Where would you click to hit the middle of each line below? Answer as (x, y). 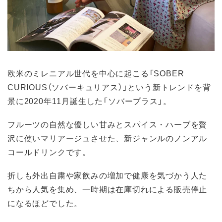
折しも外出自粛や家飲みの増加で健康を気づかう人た (108, 175)
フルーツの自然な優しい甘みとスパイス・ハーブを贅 (108, 124)
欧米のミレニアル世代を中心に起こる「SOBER (96, 73)
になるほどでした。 (45, 202)
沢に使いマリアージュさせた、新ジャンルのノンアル (108, 138)
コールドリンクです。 (49, 151)
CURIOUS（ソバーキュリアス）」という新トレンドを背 (109, 86)
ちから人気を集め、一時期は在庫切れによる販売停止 (108, 189)
